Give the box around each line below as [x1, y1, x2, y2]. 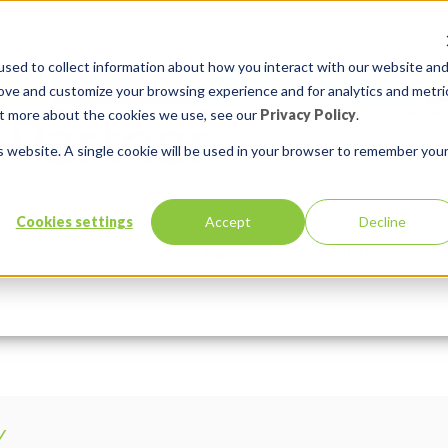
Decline [358, 212, 406, 230]
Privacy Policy [259, 105, 356, 123]
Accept [205, 212, 252, 230]
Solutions [324, 244, 409, 265]
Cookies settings [15, 212, 133, 230]
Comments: [19, 255, 98, 271]
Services [203, 244, 280, 265]
